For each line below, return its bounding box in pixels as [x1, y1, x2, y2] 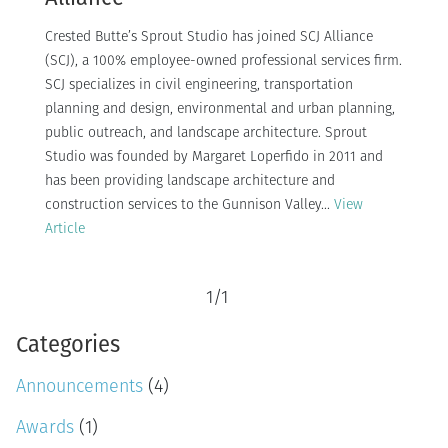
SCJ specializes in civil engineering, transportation [45, 77, 353, 93]
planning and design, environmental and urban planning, [45, 101, 395, 117]
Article [45, 221, 85, 237]
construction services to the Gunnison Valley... [45, 197, 334, 213]
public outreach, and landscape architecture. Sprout [45, 125, 367, 141]
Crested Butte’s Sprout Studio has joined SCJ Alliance [45, 29, 373, 45]
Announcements [16, 377, 143, 397]
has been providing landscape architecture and [45, 173, 335, 189]
